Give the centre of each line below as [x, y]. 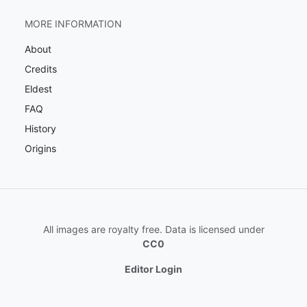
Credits [41, 69]
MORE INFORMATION [73, 24]
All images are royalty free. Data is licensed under [153, 230]
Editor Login [153, 269]
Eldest [38, 89]
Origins [40, 149]
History [40, 129]
